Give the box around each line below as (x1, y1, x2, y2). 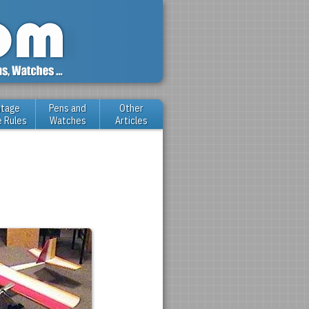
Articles (115, 114, 148, 127)
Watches (49, 114, 86, 127)
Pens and (49, 102, 86, 114)
